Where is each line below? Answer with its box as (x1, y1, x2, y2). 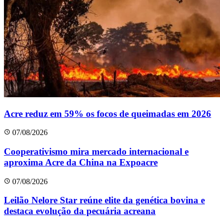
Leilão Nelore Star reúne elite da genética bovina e (4, 195, 205, 206)
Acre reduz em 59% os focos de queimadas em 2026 (4, 108, 211, 119)
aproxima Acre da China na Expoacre (4, 157, 158, 167)
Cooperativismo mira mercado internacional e (4, 146, 189, 157)
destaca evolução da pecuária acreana (4, 206, 156, 217)
